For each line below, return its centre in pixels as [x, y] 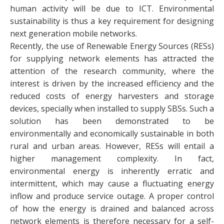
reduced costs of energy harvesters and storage [112, 96]
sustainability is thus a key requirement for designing [112, 21]
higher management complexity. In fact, [112, 159]
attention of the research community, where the [112, 71]
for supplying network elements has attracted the [112, 59]
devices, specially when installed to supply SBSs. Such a [112, 109]
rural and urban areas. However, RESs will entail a [112, 146]
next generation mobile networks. [73, 34]
